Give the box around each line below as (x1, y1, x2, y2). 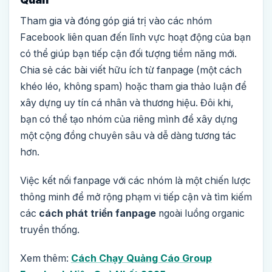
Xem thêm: (20, 253, 71, 265)
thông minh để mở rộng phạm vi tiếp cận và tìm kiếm (20, 191, 252, 203)
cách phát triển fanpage (39, 208, 156, 220)
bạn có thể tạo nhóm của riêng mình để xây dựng (20, 114, 237, 126)
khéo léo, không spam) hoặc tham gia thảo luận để (20, 81, 246, 93)
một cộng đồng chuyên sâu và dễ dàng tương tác (20, 130, 236, 142)
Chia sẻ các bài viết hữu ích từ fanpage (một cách (20, 64, 242, 76)
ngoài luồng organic (156, 208, 245, 220)
